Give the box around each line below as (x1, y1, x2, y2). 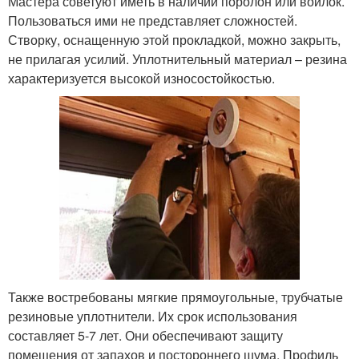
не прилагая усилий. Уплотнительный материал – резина (8, 50, 347, 69)
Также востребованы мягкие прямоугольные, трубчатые (8, 287, 343, 306)
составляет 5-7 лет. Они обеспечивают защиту (8, 325, 283, 345)
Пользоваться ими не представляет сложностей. (8, 11, 297, 30)
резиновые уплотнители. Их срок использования (8, 306, 297, 325)
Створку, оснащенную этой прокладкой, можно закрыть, (8, 30, 341, 50)
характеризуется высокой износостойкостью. (8, 69, 275, 88)
